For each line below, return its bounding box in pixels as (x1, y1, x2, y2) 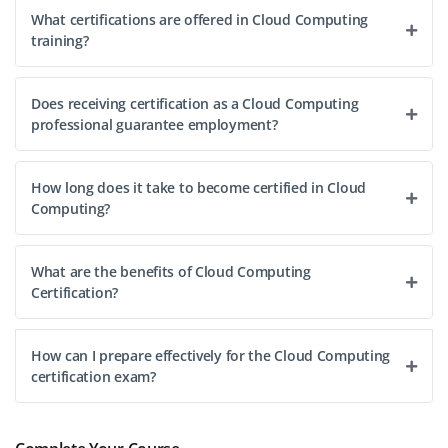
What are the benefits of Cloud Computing (31, 262, 311, 282)
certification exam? (31, 367, 156, 387)
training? (31, 31, 89, 51)
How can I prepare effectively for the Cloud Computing (31, 346, 391, 366)
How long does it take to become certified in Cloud (31, 178, 367, 198)
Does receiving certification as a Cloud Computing (31, 94, 359, 114)
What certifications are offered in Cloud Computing (31, 10, 369, 30)
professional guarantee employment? (31, 115, 278, 135)
